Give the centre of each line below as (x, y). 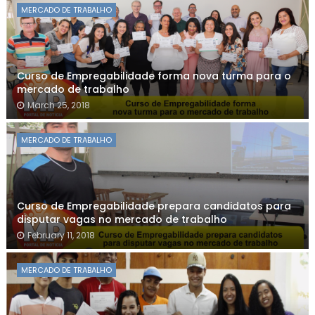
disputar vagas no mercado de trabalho (122, 220)
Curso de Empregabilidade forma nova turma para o (154, 76)
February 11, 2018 (61, 236)
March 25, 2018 (58, 105)
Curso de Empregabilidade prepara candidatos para (154, 206)
